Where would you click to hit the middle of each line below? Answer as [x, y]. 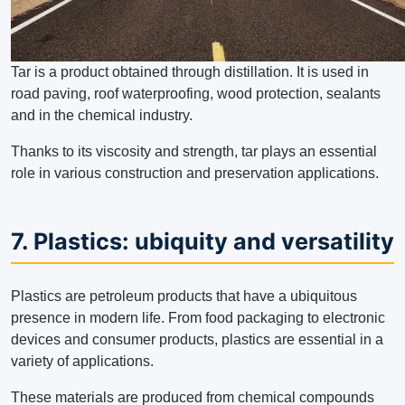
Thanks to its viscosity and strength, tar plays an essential [194, 152]
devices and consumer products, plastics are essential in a [197, 340]
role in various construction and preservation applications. [195, 174]
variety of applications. [82, 362]
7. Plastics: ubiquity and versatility [202, 242]
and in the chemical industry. [102, 116]
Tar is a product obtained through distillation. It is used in [190, 72]
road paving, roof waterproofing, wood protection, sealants [196, 94]
